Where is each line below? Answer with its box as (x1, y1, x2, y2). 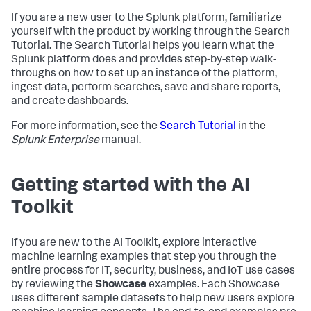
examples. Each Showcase (146, 280, 280, 292)
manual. (99, 135, 141, 147)
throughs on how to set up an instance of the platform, (11, 69, 277, 81)
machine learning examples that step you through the (11, 252, 276, 264)
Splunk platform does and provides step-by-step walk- (11, 55, 276, 67)
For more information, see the (11, 121, 160, 133)
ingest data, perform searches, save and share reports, (11, 83, 280, 94)
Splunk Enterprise (11, 135, 99, 147)
